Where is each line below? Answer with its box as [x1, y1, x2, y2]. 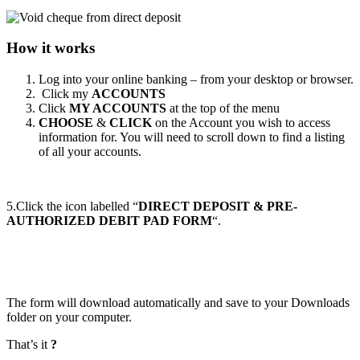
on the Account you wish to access [152, 116, 330, 130]
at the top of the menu [170, 101, 280, 116]
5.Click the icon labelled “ [6, 199, 138, 214]
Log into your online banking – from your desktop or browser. [39, 72, 354, 87]
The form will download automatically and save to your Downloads [6, 296, 350, 310]
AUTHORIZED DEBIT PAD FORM [6, 214, 212, 228]
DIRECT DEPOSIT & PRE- [138, 199, 297, 214]
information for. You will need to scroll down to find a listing [39, 130, 345, 145]
